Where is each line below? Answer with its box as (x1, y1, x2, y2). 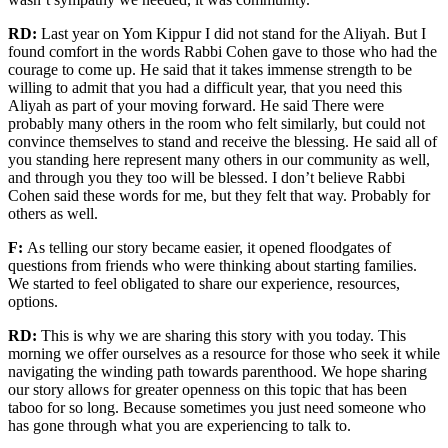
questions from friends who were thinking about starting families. (8, 257, 417, 274)
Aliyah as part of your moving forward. (8, 97, 260, 114)
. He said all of (345, 133, 437, 150)
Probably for (351, 187, 430, 204)
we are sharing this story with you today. (115, 327, 378, 344)
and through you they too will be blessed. (8, 169, 272, 186)
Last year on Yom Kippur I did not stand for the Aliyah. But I (41, 25, 426, 42)
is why (69, 327, 115, 344)
